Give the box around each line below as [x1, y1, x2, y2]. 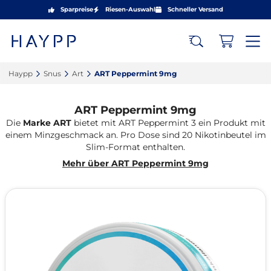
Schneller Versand [167, 5, 223, 13]
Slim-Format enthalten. [86, 142, 185, 152]
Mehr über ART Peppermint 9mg [62, 158, 209, 169]
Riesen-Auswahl [105, 5, 155, 13]
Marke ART [22, 117, 71, 128]
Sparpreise [60, 5, 93, 13]
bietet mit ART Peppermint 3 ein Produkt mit [71, 117, 266, 128]
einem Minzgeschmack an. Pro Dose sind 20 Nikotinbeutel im [5, 129, 266, 140]
